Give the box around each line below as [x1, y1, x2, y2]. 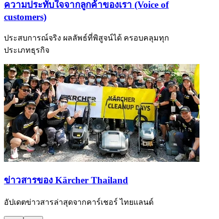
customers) [4, 12, 46, 22]
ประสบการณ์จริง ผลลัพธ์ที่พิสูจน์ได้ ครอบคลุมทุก [4, 33, 169, 42]
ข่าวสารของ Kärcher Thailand [4, 175, 128, 185]
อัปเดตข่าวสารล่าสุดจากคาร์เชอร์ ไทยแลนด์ [4, 198, 153, 207]
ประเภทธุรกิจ [4, 45, 49, 54]
